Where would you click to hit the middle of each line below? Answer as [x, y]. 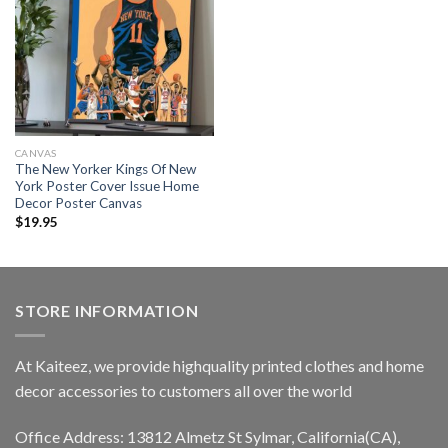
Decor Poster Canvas [78, 203]
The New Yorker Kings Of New [105, 169]
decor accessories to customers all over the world [183, 391]
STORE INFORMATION [107, 311]
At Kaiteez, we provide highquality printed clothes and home [219, 366]
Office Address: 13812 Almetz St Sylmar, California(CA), [207, 436]
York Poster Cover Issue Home [106, 186]
